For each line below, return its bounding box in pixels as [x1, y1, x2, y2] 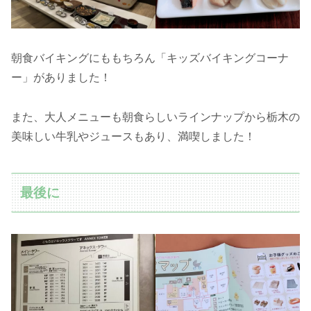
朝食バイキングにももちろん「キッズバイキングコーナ [11, 52, 289, 65]
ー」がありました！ [11, 72, 111, 84]
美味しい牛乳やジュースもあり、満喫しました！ [11, 130, 255, 142]
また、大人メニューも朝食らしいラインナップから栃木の [11, 110, 300, 123]
